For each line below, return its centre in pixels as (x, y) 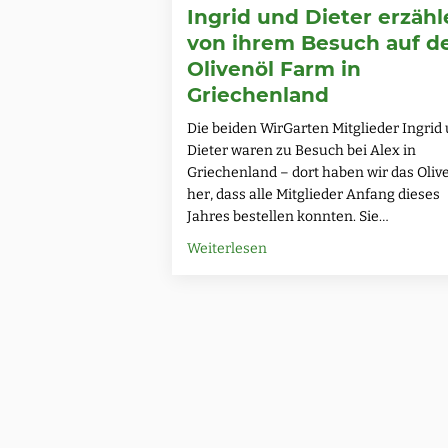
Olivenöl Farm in (274, 68)
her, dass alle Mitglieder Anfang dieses (313, 194)
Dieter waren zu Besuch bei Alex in (301, 150)
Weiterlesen (227, 248)
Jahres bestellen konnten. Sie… (288, 216)
